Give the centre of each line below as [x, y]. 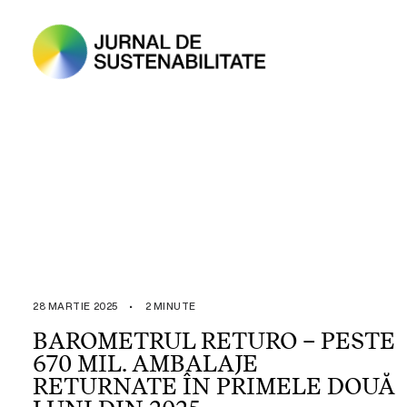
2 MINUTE [170, 306]
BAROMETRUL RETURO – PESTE [214, 341]
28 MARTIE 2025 [75, 306]
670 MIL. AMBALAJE [145, 363]
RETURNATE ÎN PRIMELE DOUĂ [214, 386]
